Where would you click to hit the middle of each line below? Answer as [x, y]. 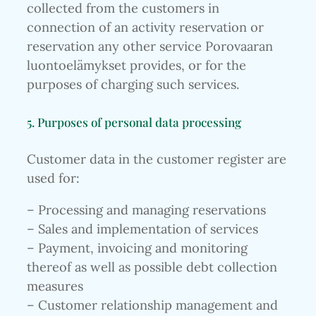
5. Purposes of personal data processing [134, 121]
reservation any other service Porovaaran [150, 47]
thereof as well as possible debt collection [152, 267]
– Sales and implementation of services [142, 229]
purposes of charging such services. [133, 85]
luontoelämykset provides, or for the [136, 66]
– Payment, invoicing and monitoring [137, 248]
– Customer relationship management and [152, 305]
